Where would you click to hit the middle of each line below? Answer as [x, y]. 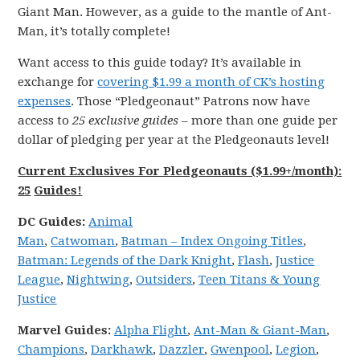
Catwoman [83, 241]
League [39, 280]
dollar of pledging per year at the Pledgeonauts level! [174, 140]
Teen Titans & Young [260, 280]
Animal [111, 222]
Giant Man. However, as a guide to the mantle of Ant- [175, 12]
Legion [296, 350]
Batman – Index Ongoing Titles [213, 241]
